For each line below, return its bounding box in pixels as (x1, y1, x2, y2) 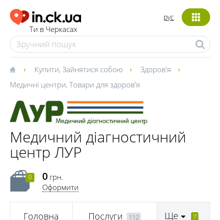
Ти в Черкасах (29, 24, 77, 34)
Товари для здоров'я (69, 80, 140, 89)
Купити (34, 64, 59, 74)
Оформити (42, 182, 79, 192)
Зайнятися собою (62, 64, 123, 74)
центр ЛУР (10, 142, 82, 162)
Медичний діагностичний (10, 127, 186, 147)
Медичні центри (10, 80, 66, 89)
